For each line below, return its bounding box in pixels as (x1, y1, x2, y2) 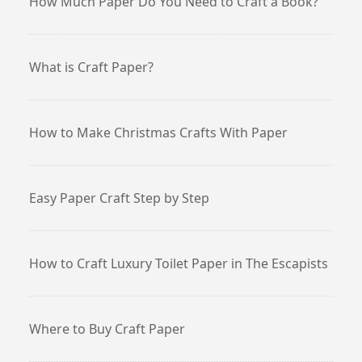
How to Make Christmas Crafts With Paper (29, 123, 288, 141)
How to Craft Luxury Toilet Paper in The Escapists (29, 254, 328, 272)
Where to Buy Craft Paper (29, 319, 185, 338)
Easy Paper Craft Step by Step (29, 188, 209, 207)
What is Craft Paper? (29, 57, 154, 76)
